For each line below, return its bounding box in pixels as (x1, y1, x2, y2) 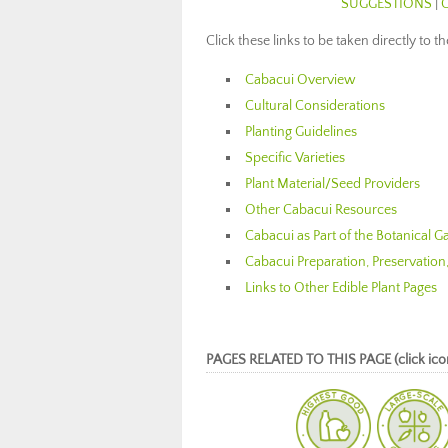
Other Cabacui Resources (245, 202, 398, 218)
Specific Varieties (245, 150, 346, 166)
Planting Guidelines (245, 124, 358, 140)
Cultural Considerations (245, 98, 386, 114)
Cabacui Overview (245, 72, 357, 88)
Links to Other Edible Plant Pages (245, 280, 438, 296)
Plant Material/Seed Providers (245, 176, 421, 192)
